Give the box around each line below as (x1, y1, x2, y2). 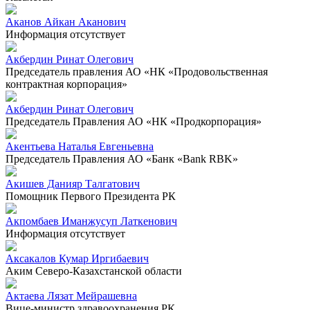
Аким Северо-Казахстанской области (6, 264, 182, 277)
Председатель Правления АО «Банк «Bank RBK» (6, 152, 238, 165)
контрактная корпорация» (6, 77, 127, 90)
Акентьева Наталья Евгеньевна (6, 140, 154, 152)
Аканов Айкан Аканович (6, 15, 126, 28)
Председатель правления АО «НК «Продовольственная (6, 65, 268, 77)
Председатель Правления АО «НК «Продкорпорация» (6, 115, 262, 127)
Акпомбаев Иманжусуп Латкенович (6, 215, 177, 227)
